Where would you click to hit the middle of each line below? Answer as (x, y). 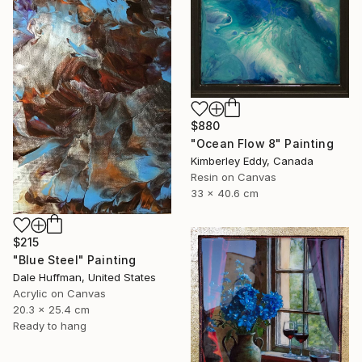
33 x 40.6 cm (225, 193)
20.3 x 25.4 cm (51, 310)
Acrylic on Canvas (59, 294)
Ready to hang (50, 326)
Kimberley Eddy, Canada (252, 160)
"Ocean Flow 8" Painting (262, 143)
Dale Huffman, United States (84, 278)
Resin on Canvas (234, 177)
